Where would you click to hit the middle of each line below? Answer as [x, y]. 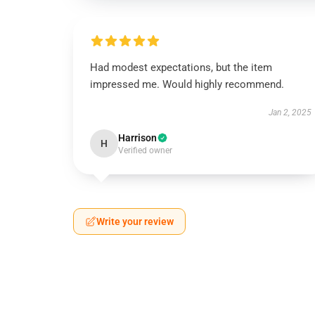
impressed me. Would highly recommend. [187, 84]
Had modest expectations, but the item [181, 67]
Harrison [137, 138]
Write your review [135, 221]
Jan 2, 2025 [290, 112]
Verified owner [145, 150]
